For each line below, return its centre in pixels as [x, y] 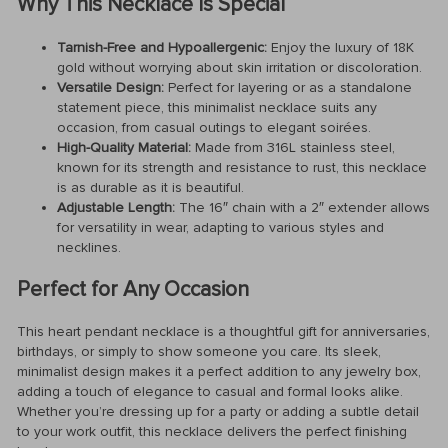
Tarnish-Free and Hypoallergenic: [162, 47]
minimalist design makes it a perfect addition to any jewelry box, [219, 372]
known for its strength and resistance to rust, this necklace [242, 167]
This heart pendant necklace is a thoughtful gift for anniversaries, [223, 332]
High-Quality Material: [124, 147]
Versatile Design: [110, 87]
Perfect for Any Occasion [133, 289]
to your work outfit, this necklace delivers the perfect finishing [212, 432]
